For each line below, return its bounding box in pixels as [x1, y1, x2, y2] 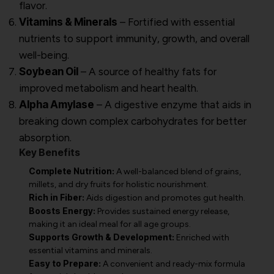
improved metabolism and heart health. [19, 82, 198, 94]
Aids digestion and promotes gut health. [84, 193, 245, 203]
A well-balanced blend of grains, [114, 166, 241, 177]
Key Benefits [19, 146, 80, 158]
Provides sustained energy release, [95, 206, 229, 217]
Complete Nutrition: [29, 166, 114, 176]
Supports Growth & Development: [29, 232, 174, 242]
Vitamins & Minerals [19, 16, 117, 28]
